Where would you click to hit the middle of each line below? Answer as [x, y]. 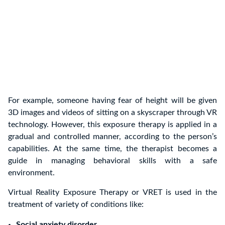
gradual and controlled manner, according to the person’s [113, 137]
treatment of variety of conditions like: [76, 205]
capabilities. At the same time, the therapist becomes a [113, 149]
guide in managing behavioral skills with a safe [113, 161]
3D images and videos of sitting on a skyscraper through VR [113, 113]
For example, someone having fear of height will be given [113, 101]
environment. [31, 173]
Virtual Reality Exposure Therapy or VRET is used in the [113, 193]
